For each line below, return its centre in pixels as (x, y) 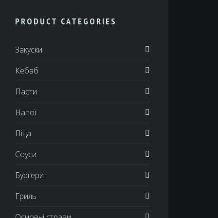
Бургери (29, 175)
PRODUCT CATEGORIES (66, 21)
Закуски (28, 50)
